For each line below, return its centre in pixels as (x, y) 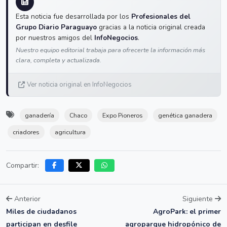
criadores (26, 132)
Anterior (26, 199)
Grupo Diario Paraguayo (56, 27)
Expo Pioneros (123, 115)
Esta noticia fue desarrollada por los (73, 16)
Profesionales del (161, 16)
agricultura (70, 132)
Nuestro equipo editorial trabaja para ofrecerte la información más (110, 50)
